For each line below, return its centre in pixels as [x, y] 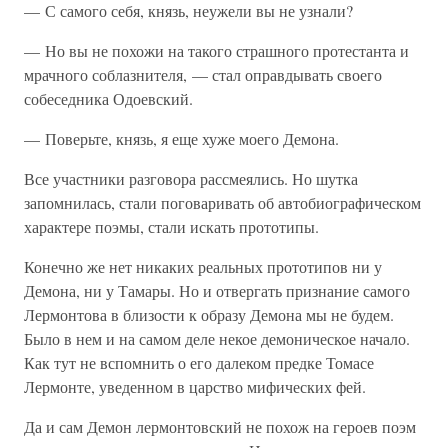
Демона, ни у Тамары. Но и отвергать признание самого [217, 290]
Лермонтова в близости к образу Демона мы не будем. [209, 314]
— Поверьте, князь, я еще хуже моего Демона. [181, 138]
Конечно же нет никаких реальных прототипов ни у [203, 266]
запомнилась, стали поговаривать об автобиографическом [222, 202]
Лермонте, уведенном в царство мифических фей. [195, 386]
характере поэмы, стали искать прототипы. [171, 226]
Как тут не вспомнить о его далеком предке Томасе [199, 362]
